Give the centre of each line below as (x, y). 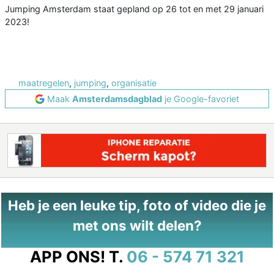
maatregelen (44, 83)
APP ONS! (67, 257)
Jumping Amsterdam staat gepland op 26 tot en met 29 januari (134, 9)
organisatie (134, 83)
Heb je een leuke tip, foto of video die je (137, 206)
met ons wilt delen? (137, 226)
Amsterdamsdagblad (117, 99)
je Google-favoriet (201, 99)
